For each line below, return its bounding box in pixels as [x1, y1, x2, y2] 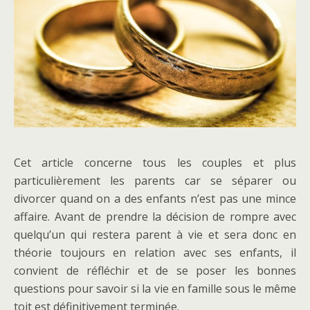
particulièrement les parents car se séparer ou [14, 172, 296, 188]
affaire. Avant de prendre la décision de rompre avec [14, 208, 296, 224]
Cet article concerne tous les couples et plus [14, 154, 296, 170]
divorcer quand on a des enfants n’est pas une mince [14, 190, 296, 206]
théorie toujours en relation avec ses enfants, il [14, 244, 296, 260]
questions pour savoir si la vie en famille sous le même [14, 280, 296, 296]
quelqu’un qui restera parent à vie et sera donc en [14, 226, 296, 242]
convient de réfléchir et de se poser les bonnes [14, 262, 296, 278]
